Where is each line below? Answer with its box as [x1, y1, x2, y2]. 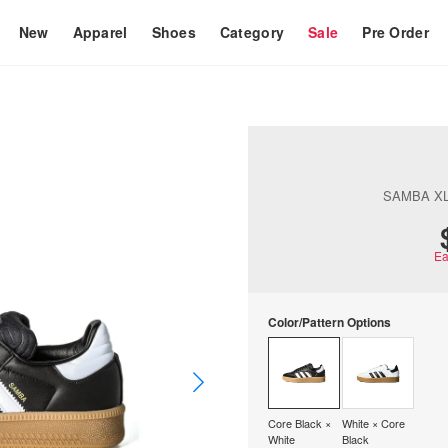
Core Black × [268, 414, 331, 431]
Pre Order [362, 22, 429, 42]
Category [219, 22, 285, 42]
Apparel [72, 22, 128, 42]
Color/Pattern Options [268, 313, 391, 331]
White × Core [342, 414, 405, 431]
